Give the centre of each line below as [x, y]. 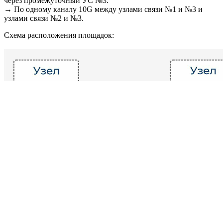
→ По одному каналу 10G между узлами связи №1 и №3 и [103, 9]
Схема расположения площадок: [59, 35]
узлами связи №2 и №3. [44, 18]
